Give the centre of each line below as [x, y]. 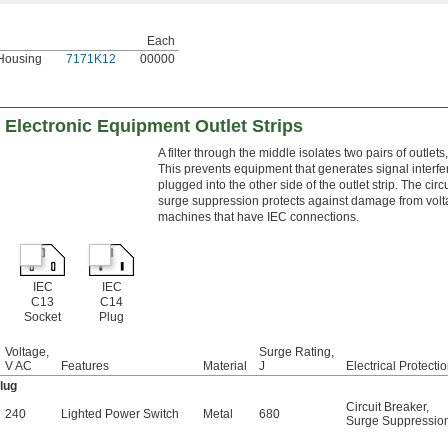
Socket [42, 317]
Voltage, [27, 352]
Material [225, 366]
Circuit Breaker [386, 407]
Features [85, 366]
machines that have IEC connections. [258, 217]
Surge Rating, [296, 352]
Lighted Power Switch [120, 414]
